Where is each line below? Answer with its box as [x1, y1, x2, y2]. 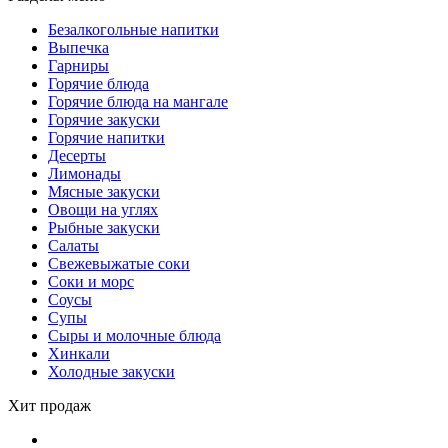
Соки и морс [48, 273, 134, 291]
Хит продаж [8, 397, 91, 415]
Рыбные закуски [48, 219, 160, 237]
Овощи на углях [48, 201, 158, 219]
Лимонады [48, 165, 121, 183]
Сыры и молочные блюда [48, 327, 221, 345]
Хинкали [48, 345, 110, 363]
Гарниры [48, 57, 109, 75]
